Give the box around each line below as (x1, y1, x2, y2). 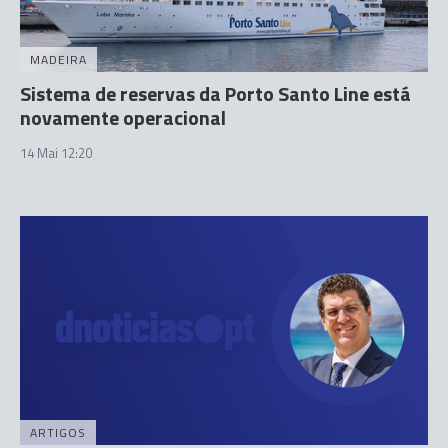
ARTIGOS (30, 423, 86, 442)
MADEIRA (30, 49, 87, 69)
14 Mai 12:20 (20, 142, 92, 163)
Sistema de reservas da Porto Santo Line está (20, 77, 411, 109)
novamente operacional (20, 101, 226, 133)
